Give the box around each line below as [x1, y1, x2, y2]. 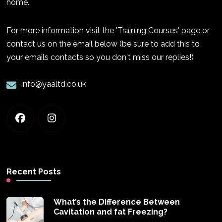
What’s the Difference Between [54, 197, 180, 207]
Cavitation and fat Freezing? [54, 207, 168, 217]
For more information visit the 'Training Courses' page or [6, 25, 210, 35]
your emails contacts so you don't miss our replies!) [6, 52, 194, 62]
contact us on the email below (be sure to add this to [6, 39, 200, 49]
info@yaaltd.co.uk [21, 79, 87, 89]
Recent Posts [6, 166, 61, 176]
